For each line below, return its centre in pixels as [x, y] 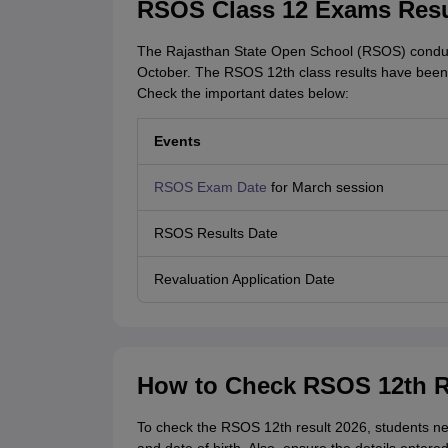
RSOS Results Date [215, 233]
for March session [325, 187]
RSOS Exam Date [210, 187]
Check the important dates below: [242, 93]
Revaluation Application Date [244, 279]
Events [177, 141]
